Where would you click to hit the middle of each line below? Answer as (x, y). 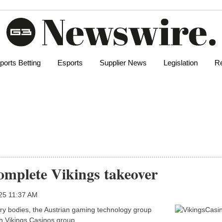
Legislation (181, 63)
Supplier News (123, 63)
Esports (70, 63)
